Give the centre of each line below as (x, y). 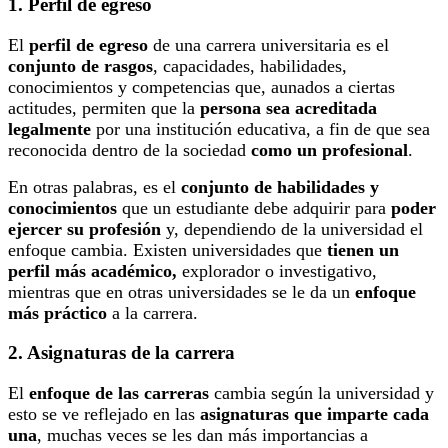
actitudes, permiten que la (104, 107)
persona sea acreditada (288, 107)
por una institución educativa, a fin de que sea (260, 128)
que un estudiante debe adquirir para (254, 207)
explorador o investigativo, (277, 270)
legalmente (49, 128)
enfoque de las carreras (119, 393)
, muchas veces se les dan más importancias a (202, 435)
